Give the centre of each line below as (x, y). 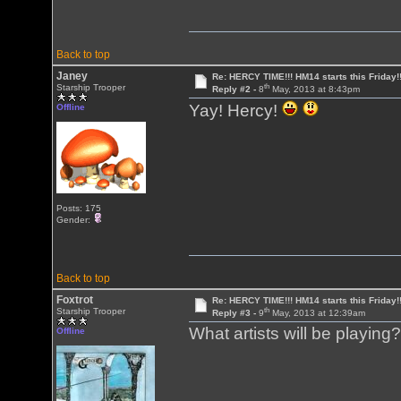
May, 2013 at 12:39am (317, 313)
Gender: (75, 220)
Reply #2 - (235, 90)
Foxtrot (75, 300)
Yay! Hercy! (236, 111)
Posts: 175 (79, 208)
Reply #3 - (235, 313)
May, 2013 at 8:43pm (314, 90)
